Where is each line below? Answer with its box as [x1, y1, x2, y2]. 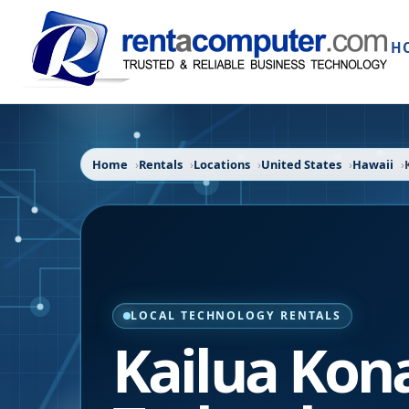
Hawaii [352, 156, 393, 173]
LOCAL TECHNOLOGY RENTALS [131, 308, 341, 323]
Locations [194, 156, 250, 173]
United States [261, 156, 341, 173]
